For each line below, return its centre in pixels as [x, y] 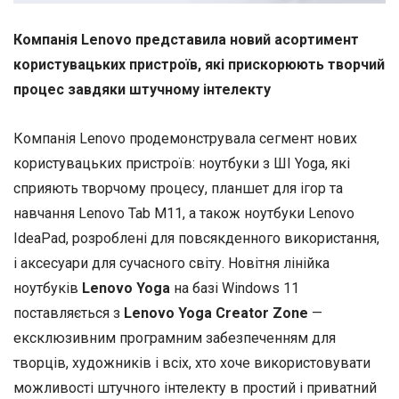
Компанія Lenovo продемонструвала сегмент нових [185, 139]
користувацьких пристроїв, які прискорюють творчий [199, 65]
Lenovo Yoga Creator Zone [214, 313]
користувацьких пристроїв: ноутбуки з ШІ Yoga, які [182, 164]
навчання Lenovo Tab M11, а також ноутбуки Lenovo [184, 214]
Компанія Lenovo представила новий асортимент [186, 40]
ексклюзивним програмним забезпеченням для [175, 338]
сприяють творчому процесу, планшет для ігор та [178, 189]
